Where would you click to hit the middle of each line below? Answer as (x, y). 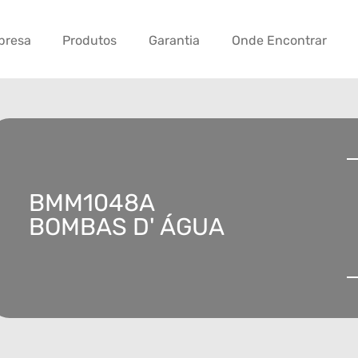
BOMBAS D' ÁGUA (127, 227)
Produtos (90, 41)
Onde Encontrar (279, 41)
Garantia (175, 41)
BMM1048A (92, 203)
